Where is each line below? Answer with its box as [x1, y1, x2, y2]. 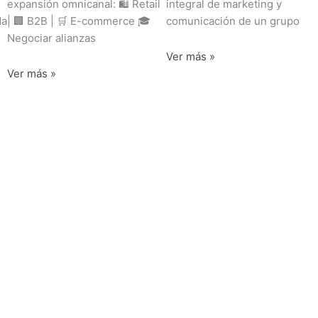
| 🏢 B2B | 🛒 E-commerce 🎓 [7, 13, 150, 28]
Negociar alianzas [7, 31, 96, 45]
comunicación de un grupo [166, 13, 300, 28]
